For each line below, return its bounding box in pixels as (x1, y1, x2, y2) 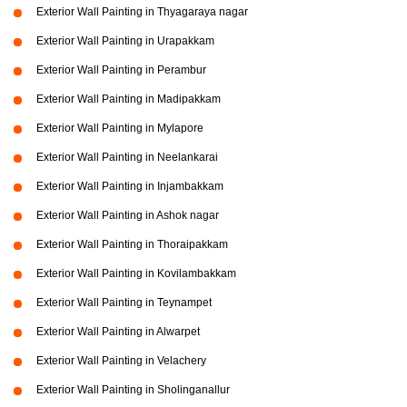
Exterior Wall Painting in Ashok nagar (36, 208, 219, 222)
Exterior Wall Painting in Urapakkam (36, 34, 214, 47)
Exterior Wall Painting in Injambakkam (36, 179, 223, 193)
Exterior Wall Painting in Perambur (36, 63, 206, 76)
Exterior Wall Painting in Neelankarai (36, 150, 218, 164)
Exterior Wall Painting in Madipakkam (36, 92, 221, 105)
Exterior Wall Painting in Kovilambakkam (36, 266, 236, 280)
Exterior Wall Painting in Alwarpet (36, 324, 200, 338)
